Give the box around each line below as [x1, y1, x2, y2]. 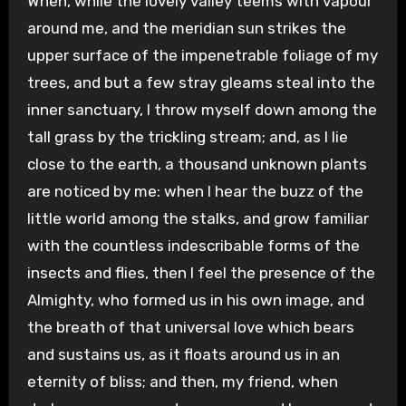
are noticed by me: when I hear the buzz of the [26, 182, 363, 201]
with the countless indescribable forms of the [26, 237, 360, 256]
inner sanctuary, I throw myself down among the [26, 101, 377, 120]
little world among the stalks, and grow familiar [26, 209, 369, 228]
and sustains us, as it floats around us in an [26, 345, 340, 364]
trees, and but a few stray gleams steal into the [26, 73, 375, 92]
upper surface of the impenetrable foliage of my [26, 46, 378, 65]
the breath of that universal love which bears [26, 318, 354, 337]
